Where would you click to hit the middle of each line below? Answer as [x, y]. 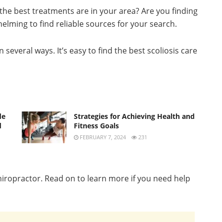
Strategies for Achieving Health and [134, 116]
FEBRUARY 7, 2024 [102, 137]
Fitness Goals [96, 125]
